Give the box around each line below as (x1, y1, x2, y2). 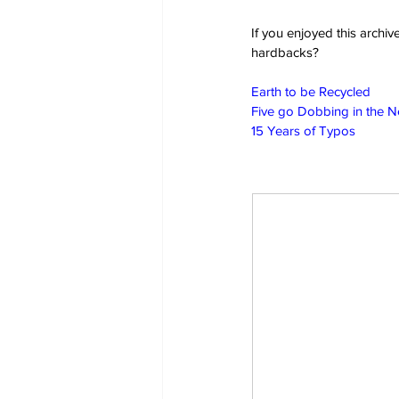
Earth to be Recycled (251, 83, 370, 99)
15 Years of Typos (251, 122, 355, 138)
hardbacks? (251, 44, 319, 60)
